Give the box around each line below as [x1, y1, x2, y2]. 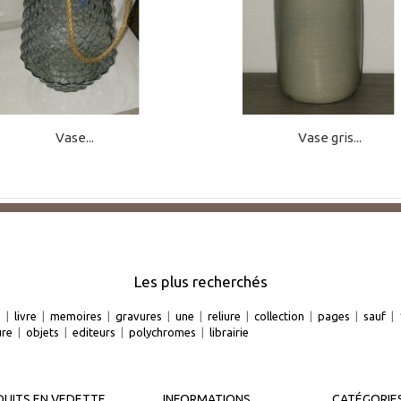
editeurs [73, 325, 115, 338]
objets [26, 325, 59, 338]
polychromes [129, 325, 196, 338]
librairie [209, 325, 249, 338]
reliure [208, 309, 241, 322]
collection [254, 309, 304, 322]
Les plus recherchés [133, 272, 268, 290]
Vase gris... [297, 130, 362, 146]
